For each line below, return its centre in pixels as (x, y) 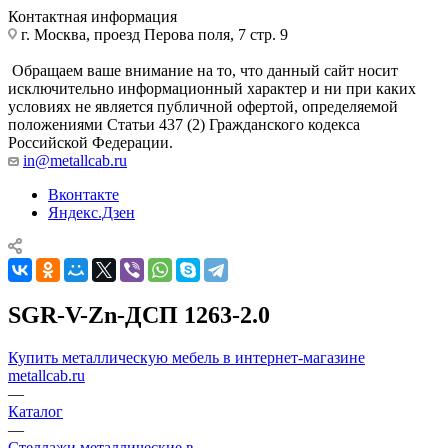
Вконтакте (83, 194)
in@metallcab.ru (75, 160)
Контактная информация (92, 16)
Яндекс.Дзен (91, 212)
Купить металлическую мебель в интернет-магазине (186, 357)
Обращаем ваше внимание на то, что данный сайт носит (203, 70)
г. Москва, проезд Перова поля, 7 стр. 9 (152, 34)
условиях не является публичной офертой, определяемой (203, 106)
